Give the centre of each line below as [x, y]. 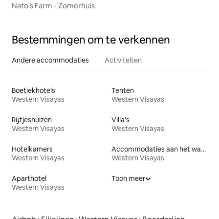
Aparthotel [29, 179]
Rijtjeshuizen [32, 120]
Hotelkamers [32, 149]
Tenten [123, 91]
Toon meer [128, 179]
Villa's [120, 120]
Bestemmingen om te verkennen [91, 40]
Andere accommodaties [50, 60]
